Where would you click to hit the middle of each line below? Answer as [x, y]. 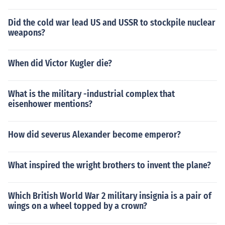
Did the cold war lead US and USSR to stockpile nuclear [112, 23]
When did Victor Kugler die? [60, 63]
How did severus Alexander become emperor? [94, 135]
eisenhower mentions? [50, 104]
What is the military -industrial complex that [91, 94]
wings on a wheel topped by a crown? [78, 206]
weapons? [27, 33]
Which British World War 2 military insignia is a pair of [110, 196]
